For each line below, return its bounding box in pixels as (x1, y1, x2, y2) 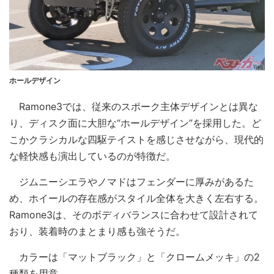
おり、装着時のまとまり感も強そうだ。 (9, 225, 185, 238)
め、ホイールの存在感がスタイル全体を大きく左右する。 (9, 192, 264, 205)
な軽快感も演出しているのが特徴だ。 (9, 150, 176, 163)
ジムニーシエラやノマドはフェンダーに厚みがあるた (9, 176, 254, 188)
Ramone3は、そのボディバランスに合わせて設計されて (9, 209, 258, 221)
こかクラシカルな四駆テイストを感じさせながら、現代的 (9, 133, 264, 146)
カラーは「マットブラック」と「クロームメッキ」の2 (9, 251, 260, 264)
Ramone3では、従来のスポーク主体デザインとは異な (9, 100, 258, 113)
